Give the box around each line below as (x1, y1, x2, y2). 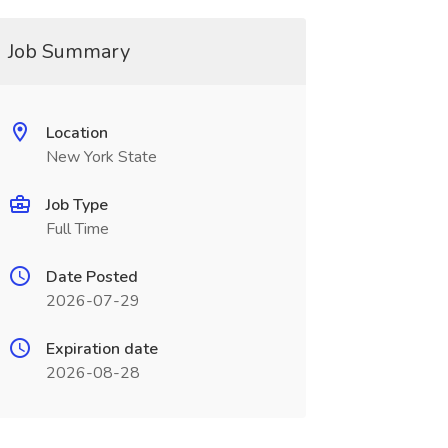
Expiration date (45, 338, 158, 360)
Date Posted (45, 266, 138, 288)
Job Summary (7, 38, 130, 65)
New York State (45, 146, 157, 168)
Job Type (45, 194, 108, 216)
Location (45, 122, 108, 144)
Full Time (45, 218, 109, 240)
